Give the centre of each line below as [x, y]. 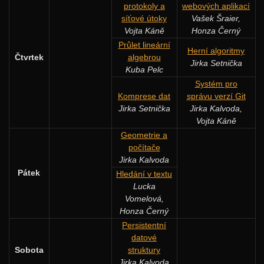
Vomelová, [144, 198]
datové [144, 237]
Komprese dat [144, 96]
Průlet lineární [144, 44]
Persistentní [144, 225]
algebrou [144, 57]
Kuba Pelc [144, 69]
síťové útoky [144, 18]
